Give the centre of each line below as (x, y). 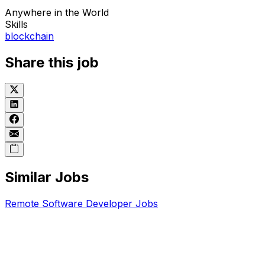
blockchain (29, 36)
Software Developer (87, 204)
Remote (23, 204)
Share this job (52, 63)
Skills (16, 25)
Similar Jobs (47, 177)
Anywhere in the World (57, 13)
